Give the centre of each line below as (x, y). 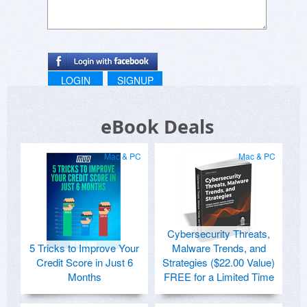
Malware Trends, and (219, 248)
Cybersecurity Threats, (219, 234)
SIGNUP (135, 81)
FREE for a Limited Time (219, 277)
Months (84, 277)
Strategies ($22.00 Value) (219, 262)
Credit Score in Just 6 (84, 262)
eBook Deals (157, 127)
